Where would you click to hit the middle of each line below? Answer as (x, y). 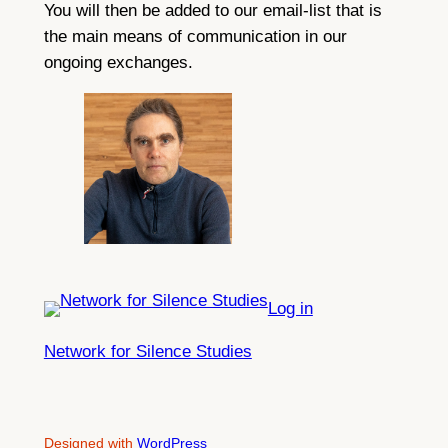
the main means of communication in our (195, 37)
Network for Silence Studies (147, 352)
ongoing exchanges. (118, 63)
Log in (290, 309)
